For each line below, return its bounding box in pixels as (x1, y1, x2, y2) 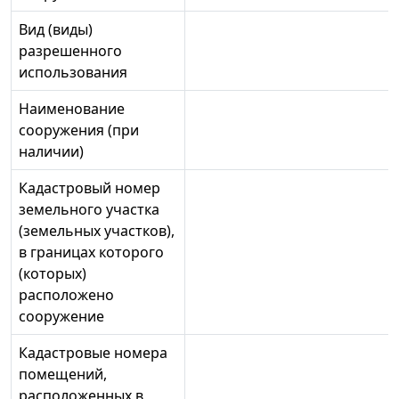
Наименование (19, 99, 125, 119)
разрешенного (19, 41, 122, 61)
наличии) (19, 142, 84, 162)
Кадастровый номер (19, 178, 160, 199)
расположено (19, 285, 114, 305)
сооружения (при (19, 120, 139, 141)
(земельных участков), (19, 221, 175, 241)
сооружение (19, 306, 104, 327)
